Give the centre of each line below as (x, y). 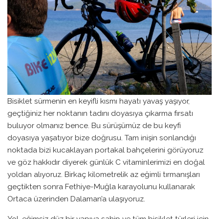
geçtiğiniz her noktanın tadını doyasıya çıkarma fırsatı (100, 113)
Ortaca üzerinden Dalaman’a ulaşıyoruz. (77, 199)
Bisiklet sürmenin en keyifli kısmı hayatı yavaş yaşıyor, (99, 101)
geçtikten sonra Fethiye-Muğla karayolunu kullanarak (101, 187)
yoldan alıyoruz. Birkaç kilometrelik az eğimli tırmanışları (104, 175)
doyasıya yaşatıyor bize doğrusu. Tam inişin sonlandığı (102, 138)
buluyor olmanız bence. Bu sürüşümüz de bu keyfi (94, 126)
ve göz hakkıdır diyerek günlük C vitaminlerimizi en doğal (106, 162)
